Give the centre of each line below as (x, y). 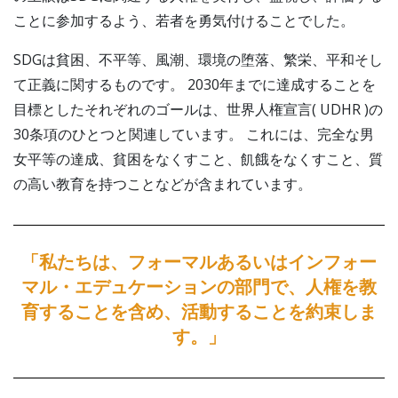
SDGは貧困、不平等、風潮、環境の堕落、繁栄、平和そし (198, 59)
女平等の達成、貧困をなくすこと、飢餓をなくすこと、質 (198, 159)
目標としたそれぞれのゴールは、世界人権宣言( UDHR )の (198, 109)
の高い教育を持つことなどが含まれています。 (163, 183)
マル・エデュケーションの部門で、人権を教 (199, 287)
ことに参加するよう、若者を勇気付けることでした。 (184, 20)
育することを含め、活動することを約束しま (199, 311)
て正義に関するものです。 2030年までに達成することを (195, 84)
